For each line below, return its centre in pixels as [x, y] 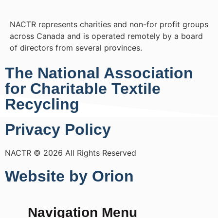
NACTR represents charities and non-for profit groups [109, 24]
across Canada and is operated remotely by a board [106, 36]
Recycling [42, 104]
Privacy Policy [58, 129]
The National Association [99, 73]
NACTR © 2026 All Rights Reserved [71, 153]
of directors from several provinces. [76, 47]
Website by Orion [69, 176]
